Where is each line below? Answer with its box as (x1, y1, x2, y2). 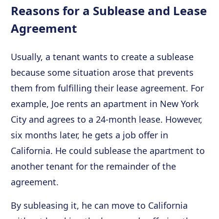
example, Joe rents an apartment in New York (11, 98, 199, 109)
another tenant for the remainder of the (11, 160, 176, 172)
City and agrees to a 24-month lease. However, (11, 113, 203, 125)
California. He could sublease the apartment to (11, 145, 205, 156)
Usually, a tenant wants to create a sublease (11, 51, 194, 63)
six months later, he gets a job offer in (11, 129, 169, 141)
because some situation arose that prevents (11, 66, 194, 78)
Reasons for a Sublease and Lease (11, 2, 207, 19)
